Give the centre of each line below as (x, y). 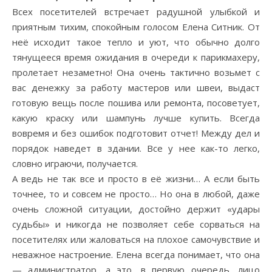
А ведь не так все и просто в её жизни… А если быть (136, 178)
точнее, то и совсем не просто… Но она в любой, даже (136, 193)
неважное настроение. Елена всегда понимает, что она (136, 254)
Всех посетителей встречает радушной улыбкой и (136, 11)
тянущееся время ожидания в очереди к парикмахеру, (136, 57)
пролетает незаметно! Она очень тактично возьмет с (136, 72)
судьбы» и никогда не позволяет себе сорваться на (136, 224)
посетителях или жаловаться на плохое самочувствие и (136, 239)
